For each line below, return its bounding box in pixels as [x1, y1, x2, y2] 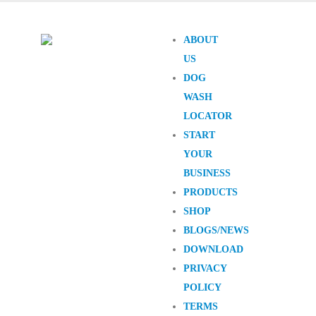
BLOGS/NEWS [183, 225, 249, 236]
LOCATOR [183, 111, 232, 121]
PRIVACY [183, 263, 226, 274]
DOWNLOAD [183, 244, 243, 255]
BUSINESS [183, 168, 231, 178]
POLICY [183, 282, 221, 293]
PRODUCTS [183, 187, 238, 197]
